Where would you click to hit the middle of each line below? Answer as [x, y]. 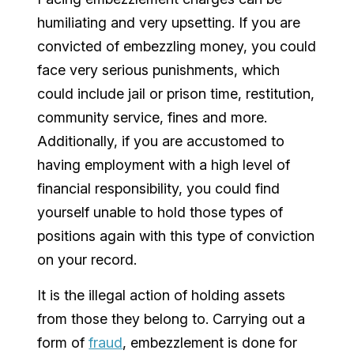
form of [63, 343]
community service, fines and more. [153, 118]
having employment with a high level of [164, 165]
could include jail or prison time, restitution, [176, 94]
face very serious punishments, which [159, 70]
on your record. [87, 260]
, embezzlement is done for [210, 343]
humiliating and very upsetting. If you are [169, 23]
